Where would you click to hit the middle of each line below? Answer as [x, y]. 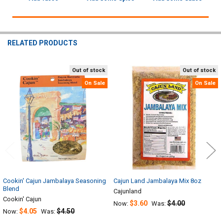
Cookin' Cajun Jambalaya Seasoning [55, 181]
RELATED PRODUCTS [42, 43]
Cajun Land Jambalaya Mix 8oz [157, 181]
